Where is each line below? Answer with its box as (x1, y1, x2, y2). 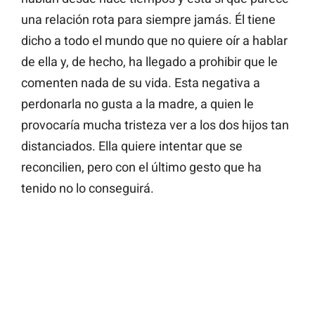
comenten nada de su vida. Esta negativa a (21, 75, 260, 90)
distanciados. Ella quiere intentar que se (21, 138, 243, 153)
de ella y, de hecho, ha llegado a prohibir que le (21, 53, 278, 69)
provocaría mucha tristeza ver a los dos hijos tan (21, 117, 289, 132)
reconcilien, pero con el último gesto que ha (21, 159, 262, 174)
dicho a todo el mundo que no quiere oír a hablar (21, 32, 288, 48)
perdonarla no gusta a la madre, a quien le (21, 96, 254, 111)
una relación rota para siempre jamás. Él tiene (21, 11, 276, 27)
